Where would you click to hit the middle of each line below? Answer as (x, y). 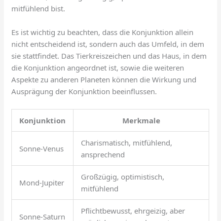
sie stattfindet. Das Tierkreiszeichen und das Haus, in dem (109, 55)
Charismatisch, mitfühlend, (127, 142)
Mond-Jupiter (42, 182)
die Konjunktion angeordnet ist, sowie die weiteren (98, 67)
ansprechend (103, 154)
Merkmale (141, 120)
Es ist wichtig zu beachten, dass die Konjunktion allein (103, 32)
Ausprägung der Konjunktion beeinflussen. (84, 91)
